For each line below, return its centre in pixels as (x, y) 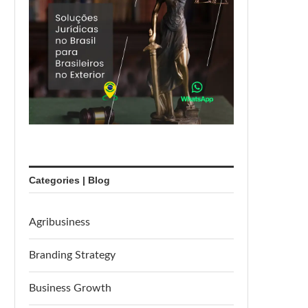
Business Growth (70, 288)
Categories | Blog (69, 180)
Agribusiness (59, 222)
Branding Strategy (72, 255)
